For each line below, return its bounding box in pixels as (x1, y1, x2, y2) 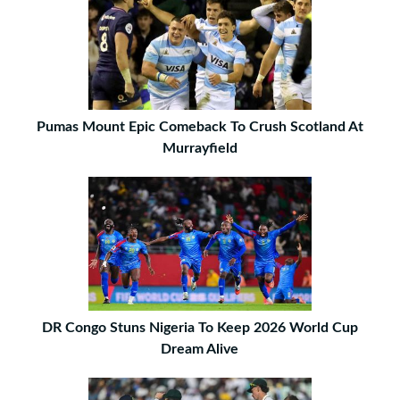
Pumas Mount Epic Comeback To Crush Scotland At (36, 120, 363, 135)
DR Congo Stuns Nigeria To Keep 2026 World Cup (41, 321, 358, 336)
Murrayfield (162, 141, 237, 156)
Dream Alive (161, 342, 239, 357)
